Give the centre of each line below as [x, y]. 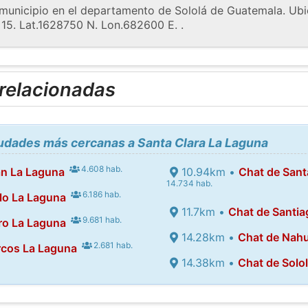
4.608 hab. [101, 168]
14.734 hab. [189, 183]
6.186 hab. [101, 194]
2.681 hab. [112, 245]
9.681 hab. [101, 219]
